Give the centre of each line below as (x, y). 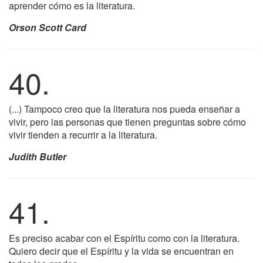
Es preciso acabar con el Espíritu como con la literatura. (124, 238)
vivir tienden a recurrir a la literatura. (83, 135)
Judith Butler (38, 156)
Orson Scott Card (48, 27)
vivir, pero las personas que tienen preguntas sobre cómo (127, 122)
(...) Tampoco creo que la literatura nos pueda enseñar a (124, 109)
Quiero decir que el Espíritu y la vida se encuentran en (121, 251)
